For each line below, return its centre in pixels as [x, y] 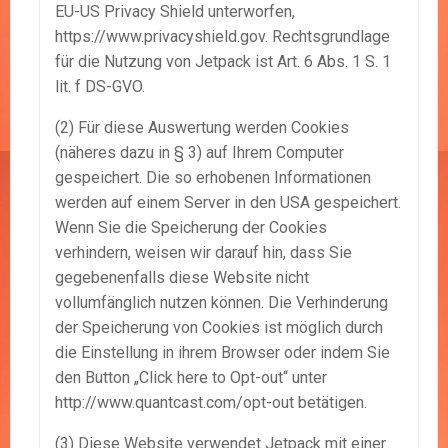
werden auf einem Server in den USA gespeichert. [228, 203]
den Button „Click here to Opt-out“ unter [191, 378]
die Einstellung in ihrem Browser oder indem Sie [222, 353]
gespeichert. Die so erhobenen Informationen [213, 178]
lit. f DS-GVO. [100, 87]
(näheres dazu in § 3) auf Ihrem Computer [199, 153]
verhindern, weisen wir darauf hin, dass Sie [203, 253]
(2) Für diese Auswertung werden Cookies [202, 128]
